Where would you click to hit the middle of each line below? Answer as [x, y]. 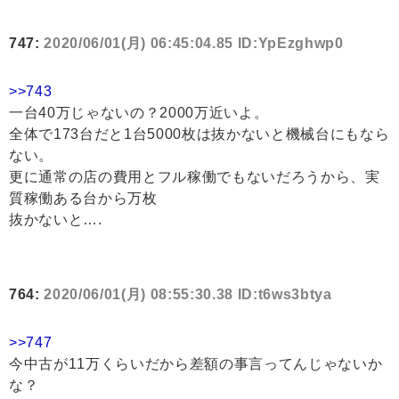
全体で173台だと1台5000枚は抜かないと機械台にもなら [199, 134]
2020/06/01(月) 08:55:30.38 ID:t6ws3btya [188, 295]
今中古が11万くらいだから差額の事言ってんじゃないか [196, 364]
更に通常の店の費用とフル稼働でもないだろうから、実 [195, 177]
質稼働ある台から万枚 [83, 199]
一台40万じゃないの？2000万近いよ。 [139, 113]
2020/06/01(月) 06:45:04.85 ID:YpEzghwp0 [194, 44]
